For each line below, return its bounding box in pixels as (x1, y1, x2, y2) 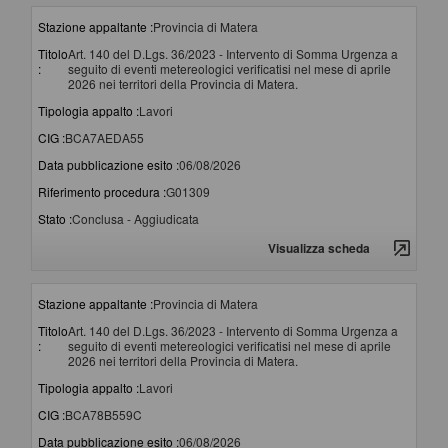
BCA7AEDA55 (65, 129, 144, 147)
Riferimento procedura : (38, 183, 166, 201)
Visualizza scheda (268, 239, 370, 258)
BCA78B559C (65, 406, 142, 424)
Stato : (38, 210, 72, 228)
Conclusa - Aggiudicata (72, 210, 199, 228)
